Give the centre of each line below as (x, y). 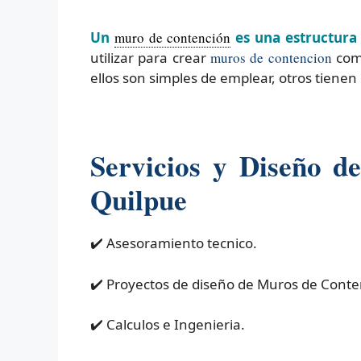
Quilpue (139, 200)
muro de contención (172, 38)
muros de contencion (271, 58)
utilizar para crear (150, 58)
